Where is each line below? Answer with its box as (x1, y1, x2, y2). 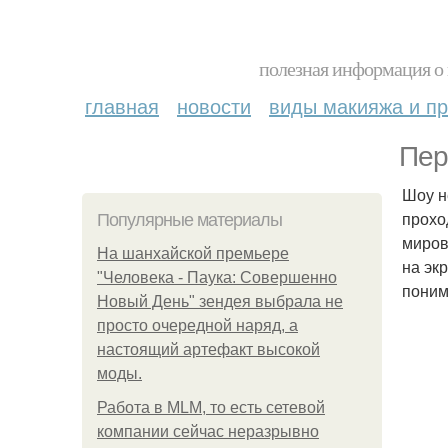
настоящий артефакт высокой (97, 341, 320, 358)
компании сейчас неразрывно (97, 423, 319, 440)
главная (85, 91, 159, 120)
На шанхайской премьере (97, 245, 289, 262)
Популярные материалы (97, 210, 282, 230)
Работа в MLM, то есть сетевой (97, 399, 325, 416)
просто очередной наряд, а (97, 317, 298, 334)
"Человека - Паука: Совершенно (97, 269, 337, 286)
